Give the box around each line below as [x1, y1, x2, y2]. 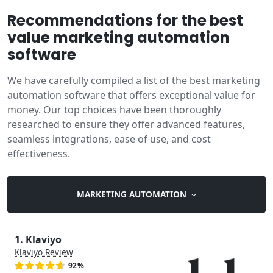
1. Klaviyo [15, 232, 62, 246]
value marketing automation [7, 27, 230, 48]
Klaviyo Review [15, 246, 73, 258]
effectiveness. [7, 147, 70, 160]
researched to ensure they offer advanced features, [7, 118, 245, 131]
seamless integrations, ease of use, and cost [7, 132, 211, 146]
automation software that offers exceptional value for [7, 88, 255, 102]
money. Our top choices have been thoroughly [7, 103, 221, 116]
